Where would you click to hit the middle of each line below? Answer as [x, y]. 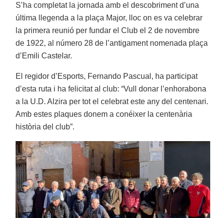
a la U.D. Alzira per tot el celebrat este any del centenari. [112, 102]
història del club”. [45, 127]
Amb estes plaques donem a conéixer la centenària [104, 114]
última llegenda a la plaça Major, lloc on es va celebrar [109, 18]
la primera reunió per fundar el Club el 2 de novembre [108, 31]
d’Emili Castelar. [44, 56]
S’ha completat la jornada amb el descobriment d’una [108, 5]
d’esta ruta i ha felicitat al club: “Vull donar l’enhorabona [111, 89]
